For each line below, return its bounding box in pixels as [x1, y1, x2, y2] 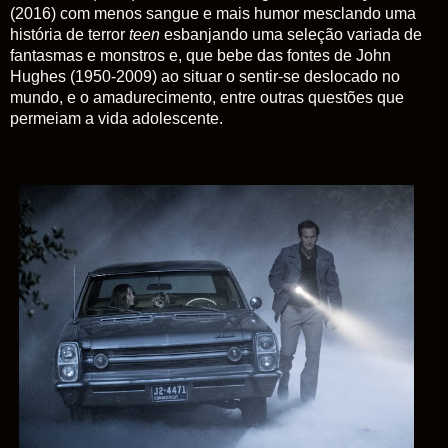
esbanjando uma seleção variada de [160, 26, 422, 44]
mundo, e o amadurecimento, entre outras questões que [10, 89, 404, 107]
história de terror [10, 26, 129, 44]
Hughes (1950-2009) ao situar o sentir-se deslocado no [10, 68, 400, 86]
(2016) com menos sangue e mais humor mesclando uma [10, 5, 416, 23]
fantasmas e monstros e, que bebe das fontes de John [10, 47, 391, 65]
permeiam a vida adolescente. [10, 110, 223, 128]
